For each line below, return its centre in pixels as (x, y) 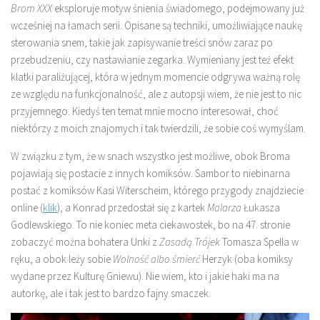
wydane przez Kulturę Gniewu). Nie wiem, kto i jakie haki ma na (145, 276)
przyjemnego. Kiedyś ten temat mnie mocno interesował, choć (145, 111)
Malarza (225, 207)
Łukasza (262, 207)
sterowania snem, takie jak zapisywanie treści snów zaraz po (142, 42)
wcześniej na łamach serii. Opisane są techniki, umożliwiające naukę (156, 25)
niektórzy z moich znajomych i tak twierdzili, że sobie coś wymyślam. (158, 128)
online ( (27, 207)
